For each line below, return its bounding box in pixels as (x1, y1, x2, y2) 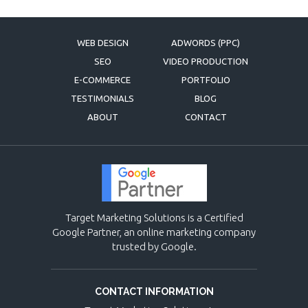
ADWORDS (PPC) (171, 38, 240, 48)
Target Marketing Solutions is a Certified (65, 212, 243, 224)
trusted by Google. (111, 241, 197, 253)
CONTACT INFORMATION (94, 286, 214, 298)
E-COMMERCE (74, 75, 131, 85)
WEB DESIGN (76, 38, 129, 48)
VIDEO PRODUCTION (163, 56, 248, 67)
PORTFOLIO (181, 75, 230, 85)
